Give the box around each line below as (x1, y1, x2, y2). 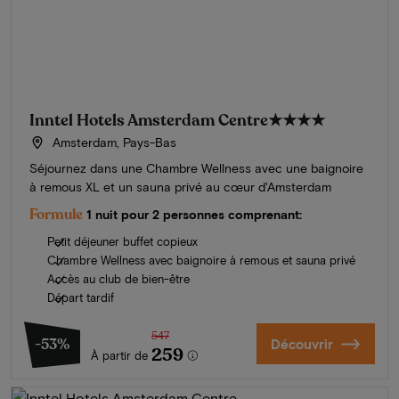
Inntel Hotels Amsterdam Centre (29, 110, 268, 132)
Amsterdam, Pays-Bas (48, 134, 176, 151)
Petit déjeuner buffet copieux (47, 234, 198, 249)
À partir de (91, 348, 148, 363)
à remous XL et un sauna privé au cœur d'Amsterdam (29, 179, 331, 195)
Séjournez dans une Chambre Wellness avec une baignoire (29, 160, 363, 176)
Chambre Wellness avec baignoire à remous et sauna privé (47, 253, 355, 268)
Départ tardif (47, 290, 114, 305)
